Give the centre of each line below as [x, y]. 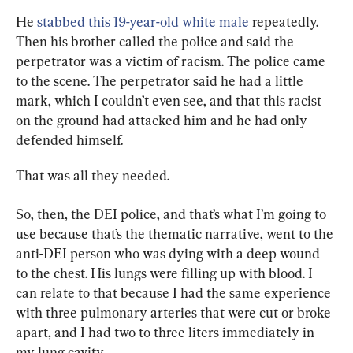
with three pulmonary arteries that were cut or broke [175, 312]
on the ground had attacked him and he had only [163, 120]
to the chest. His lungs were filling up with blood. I [166, 273]
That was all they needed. [93, 175]
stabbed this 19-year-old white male [143, 21]
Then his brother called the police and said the [156, 41]
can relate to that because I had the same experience [175, 292]
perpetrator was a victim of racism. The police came [172, 61]
